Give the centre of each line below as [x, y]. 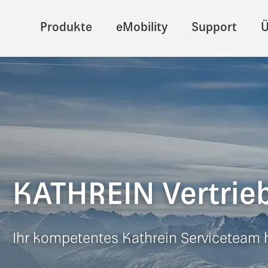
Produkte [66, 29]
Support [214, 29]
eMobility [142, 29]
